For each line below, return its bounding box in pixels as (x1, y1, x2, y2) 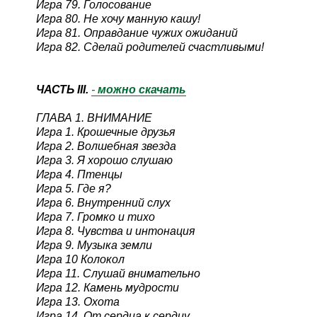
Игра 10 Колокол (35, 253, 125, 265)
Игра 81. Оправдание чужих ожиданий (35, 26, 238, 39)
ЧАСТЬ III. (35, 83, 88, 96)
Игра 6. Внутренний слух (35, 196, 171, 209)
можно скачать (97, 83, 186, 96)
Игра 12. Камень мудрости (35, 281, 179, 294)
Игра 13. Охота (35, 295, 120, 308)
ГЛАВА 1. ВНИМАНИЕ (35, 111, 152, 124)
